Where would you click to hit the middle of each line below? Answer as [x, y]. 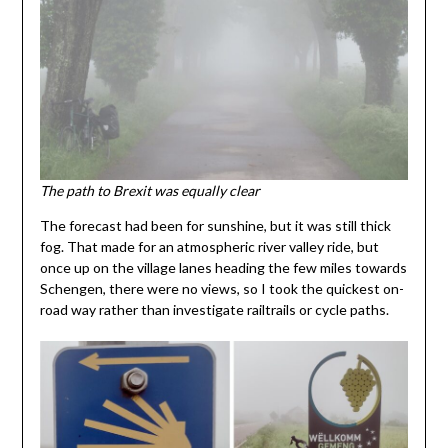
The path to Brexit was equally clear [149, 190]
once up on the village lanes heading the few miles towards [223, 267]
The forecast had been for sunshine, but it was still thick [215, 225]
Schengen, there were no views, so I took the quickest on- [221, 288]
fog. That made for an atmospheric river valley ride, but [209, 246]
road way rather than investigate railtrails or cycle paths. [214, 309]
